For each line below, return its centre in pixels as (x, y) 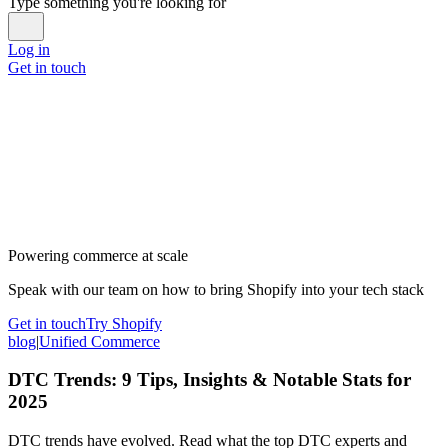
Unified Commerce (99, 341)
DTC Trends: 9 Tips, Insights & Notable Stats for (209, 380)
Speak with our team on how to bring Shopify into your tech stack (216, 289)
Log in (29, 49)
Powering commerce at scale (98, 255)
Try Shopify (124, 323)
